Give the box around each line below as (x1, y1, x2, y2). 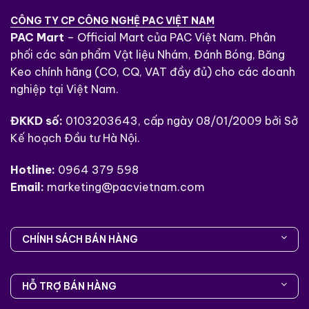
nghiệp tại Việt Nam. (10, 82, 119, 97)
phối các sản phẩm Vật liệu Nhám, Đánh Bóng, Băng (10, 48, 285, 62)
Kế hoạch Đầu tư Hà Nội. (10, 131, 140, 146)
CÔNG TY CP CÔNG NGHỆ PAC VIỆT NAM (10, 14, 215, 28)
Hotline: (10, 162, 58, 177)
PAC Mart (10, 30, 64, 45)
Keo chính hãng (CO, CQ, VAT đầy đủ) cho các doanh (10, 65, 295, 79)
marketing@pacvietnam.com (47, 179, 205, 194)
